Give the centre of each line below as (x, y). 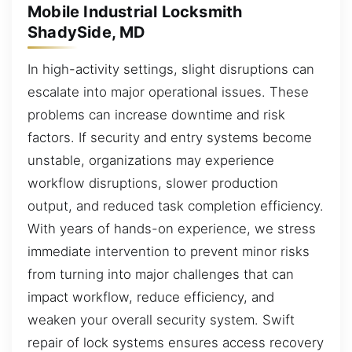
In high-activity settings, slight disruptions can (171, 70)
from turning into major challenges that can (161, 275)
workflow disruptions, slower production (153, 183)
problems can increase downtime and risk (156, 115)
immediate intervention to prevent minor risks (169, 252)
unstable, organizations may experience (151, 161)
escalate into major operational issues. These (168, 92)
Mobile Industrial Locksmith (135, 11)
